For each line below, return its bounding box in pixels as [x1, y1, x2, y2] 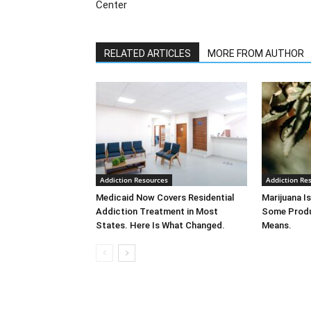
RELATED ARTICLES [104, 48, 191, 59]
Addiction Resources [100, 175, 168, 185]
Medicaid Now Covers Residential [96, 192, 234, 203]
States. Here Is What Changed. [96, 220, 225, 230]
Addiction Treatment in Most [96, 206, 218, 217]
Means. [262, 220, 292, 230]
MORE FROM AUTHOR [208, 48, 304, 59]
